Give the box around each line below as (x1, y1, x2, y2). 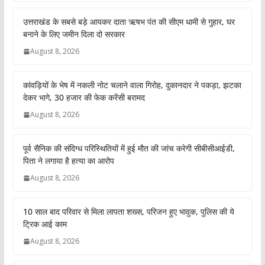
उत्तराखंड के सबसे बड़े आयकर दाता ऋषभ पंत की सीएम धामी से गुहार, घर (22, 16, 235, 28)
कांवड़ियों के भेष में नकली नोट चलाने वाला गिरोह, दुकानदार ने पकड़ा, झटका (22, 79, 241, 91)
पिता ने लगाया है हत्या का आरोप (22, 155, 114, 167)
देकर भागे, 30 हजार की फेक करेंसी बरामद (22, 92, 145, 104)
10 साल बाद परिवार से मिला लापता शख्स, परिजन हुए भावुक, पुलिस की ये (22, 206, 234, 218)
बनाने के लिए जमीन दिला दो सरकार (22, 28, 125, 40)
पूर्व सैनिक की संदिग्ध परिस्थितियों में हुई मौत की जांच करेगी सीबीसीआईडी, (22, 143, 235, 154)
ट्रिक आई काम (22, 218, 67, 230)
